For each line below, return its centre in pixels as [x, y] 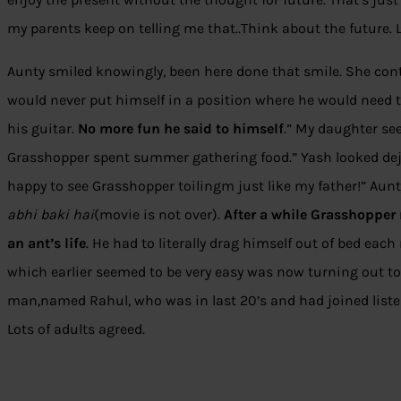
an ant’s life [47, 243]
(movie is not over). [159, 215]
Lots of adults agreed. [76, 329]
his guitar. [43, 129]
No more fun [119, 129]
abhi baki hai [51, 215]
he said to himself [224, 129]
